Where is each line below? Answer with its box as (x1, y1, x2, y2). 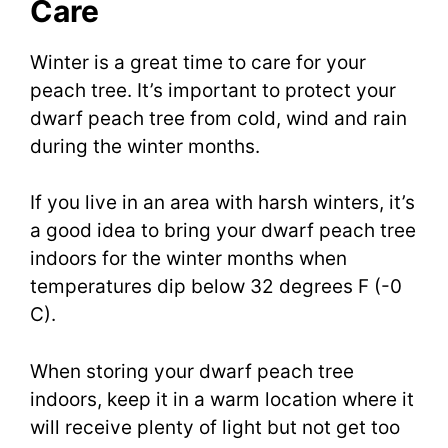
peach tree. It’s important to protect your (30, 78, 396, 102)
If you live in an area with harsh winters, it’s (30, 191, 415, 215)
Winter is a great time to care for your (30, 50, 366, 74)
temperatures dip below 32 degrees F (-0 (30, 275, 402, 299)
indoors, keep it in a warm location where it (30, 387, 414, 411)
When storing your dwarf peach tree (30, 359, 354, 383)
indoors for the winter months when (30, 247, 347, 271)
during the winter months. (30, 134, 260, 158)
